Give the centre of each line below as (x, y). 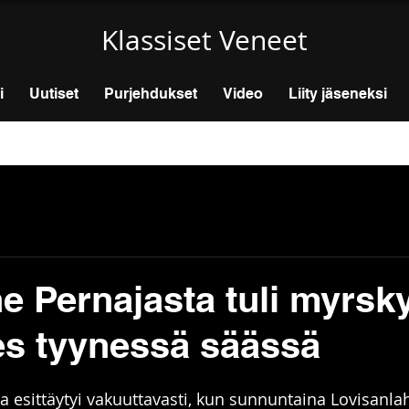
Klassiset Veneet (204, 40)
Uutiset (54, 94)
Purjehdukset (151, 94)
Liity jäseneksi (338, 94)
